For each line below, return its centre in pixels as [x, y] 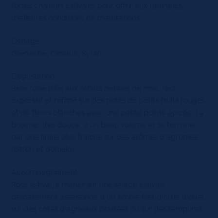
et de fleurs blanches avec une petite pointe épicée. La [107, 113]
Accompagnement [44, 173]
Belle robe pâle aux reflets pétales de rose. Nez [93, 89]
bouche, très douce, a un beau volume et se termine [102, 125]
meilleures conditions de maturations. [76, 18]
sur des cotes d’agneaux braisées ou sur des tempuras [107, 209]
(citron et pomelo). [43, 149]
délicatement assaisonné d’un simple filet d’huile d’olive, [108, 197]
